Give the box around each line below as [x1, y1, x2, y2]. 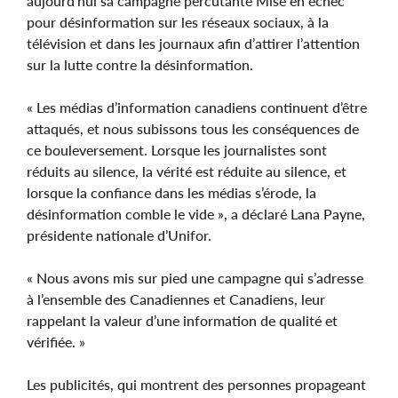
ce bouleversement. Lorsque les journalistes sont [27, 140, 327, 158]
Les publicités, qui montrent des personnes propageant [27, 375, 366, 393]
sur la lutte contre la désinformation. [27, 55, 253, 73]
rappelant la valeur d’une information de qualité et [27, 311, 338, 329]
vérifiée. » [27, 332, 85, 350]
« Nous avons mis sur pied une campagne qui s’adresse [27, 268, 363, 286]
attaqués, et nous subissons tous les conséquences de [27, 119, 359, 137]
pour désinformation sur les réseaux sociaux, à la [27, 12, 329, 30]
